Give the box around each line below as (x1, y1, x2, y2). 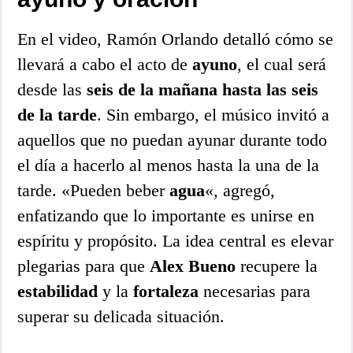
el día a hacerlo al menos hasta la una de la (17, 155, 320, 176)
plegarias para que (17, 256, 150, 277)
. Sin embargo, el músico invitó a (97, 105, 330, 125)
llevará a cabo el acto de (17, 54, 193, 75)
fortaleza (133, 281, 199, 302)
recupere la (236, 256, 318, 277)
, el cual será (237, 54, 327, 75)
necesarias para (199, 281, 311, 302)
